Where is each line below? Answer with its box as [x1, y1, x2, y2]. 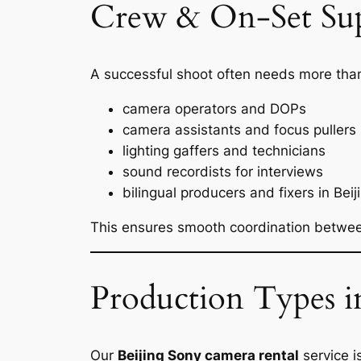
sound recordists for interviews [122, 164, 323, 180]
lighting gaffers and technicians [122, 143, 326, 160]
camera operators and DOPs [122, 101, 306, 118]
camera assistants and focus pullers [122, 122, 356, 139]
